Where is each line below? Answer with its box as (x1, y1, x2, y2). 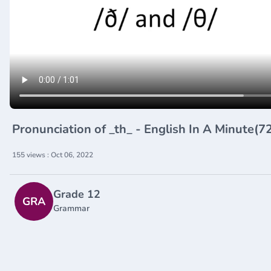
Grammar (53, 202, 90, 214)
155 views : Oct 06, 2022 (12, 149, 93, 160)
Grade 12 (53, 186, 100, 201)
